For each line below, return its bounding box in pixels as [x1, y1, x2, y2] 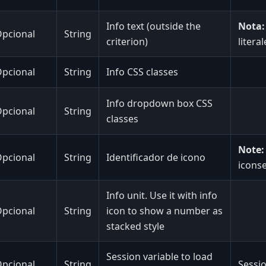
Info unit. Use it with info [106, 188, 217, 202]
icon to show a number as [106, 204, 223, 217]
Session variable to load [106, 249, 213, 263]
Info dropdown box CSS [106, 96, 213, 110]
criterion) [106, 34, 148, 48]
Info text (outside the [106, 19, 201, 33]
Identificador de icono [106, 150, 205, 164]
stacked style [106, 219, 164, 233]
